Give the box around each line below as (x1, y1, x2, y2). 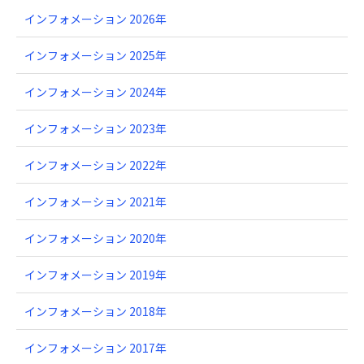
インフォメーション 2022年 (24, 157, 167, 173)
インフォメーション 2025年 (24, 47, 167, 63)
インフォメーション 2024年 (24, 84, 167, 100)
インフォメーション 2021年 (24, 193, 167, 210)
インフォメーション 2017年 (24, 340, 167, 356)
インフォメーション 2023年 (24, 120, 167, 136)
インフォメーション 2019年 (24, 266, 167, 283)
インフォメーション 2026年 (24, 11, 167, 27)
